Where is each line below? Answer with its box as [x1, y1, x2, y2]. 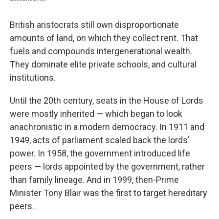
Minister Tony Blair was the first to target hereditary [10, 188, 207, 198]
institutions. [10, 72, 56, 83]
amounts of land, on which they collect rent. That [10, 33, 198, 44]
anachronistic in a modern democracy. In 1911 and [10, 122, 204, 132]
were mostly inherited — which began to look [10, 109, 182, 119]
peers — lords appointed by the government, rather [10, 161, 205, 172]
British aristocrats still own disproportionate [10, 20, 179, 30]
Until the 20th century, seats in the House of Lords [10, 95, 203, 106]
